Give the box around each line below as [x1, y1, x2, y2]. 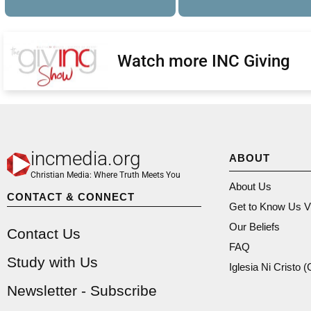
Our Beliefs [229, 221, 280, 233]
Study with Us [7, 253, 98, 270]
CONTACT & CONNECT [7, 190, 135, 203]
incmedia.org [30, 147, 141, 171]
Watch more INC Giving [117, 51, 290, 71]
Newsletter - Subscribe [7, 282, 157, 299]
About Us [229, 180, 271, 193]
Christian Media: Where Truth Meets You [30, 170, 180, 180]
